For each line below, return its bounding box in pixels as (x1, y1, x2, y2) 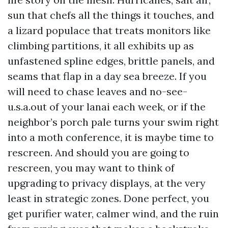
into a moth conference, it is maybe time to (8, 131, 214, 144)
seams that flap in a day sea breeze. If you (8, 70, 207, 82)
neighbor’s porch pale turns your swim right (8, 116, 219, 128)
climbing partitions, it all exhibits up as (8, 39, 194, 52)
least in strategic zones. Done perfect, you (8, 192, 209, 205)
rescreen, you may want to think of (8, 161, 175, 174)
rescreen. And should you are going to (8, 146, 189, 159)
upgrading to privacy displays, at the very (8, 177, 206, 189)
